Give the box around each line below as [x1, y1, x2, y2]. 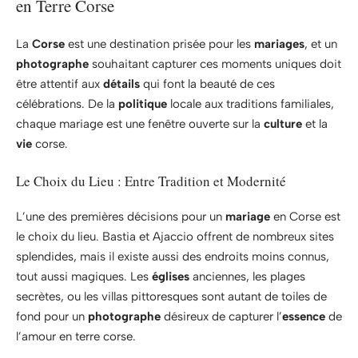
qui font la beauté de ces [140, 77, 275, 92]
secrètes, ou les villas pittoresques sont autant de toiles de [16, 289, 327, 304]
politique [118, 97, 167, 112]
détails [103, 77, 140, 92]
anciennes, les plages [189, 269, 305, 284]
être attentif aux [16, 77, 103, 92]
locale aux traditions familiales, [167, 97, 334, 112]
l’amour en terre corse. [16, 329, 136, 344]
